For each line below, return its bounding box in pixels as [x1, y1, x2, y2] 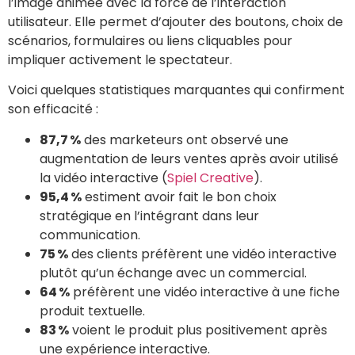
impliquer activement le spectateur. [8, 50, 232, 69]
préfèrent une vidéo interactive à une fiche [70, 282, 340, 301]
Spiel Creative [167, 168, 254, 187]
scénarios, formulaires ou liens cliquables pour [8, 31, 292, 50]
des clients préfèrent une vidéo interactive [68, 244, 337, 263]
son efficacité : [8, 100, 98, 119]
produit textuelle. [40, 301, 145, 320]
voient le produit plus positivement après [69, 320, 327, 339]
